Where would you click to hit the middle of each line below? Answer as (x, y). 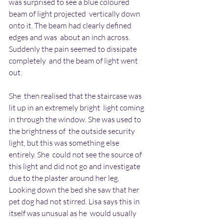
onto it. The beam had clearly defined (71, 25)
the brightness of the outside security (73, 131)
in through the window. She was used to (76, 119)
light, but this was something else (65, 143)
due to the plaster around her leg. (65, 178)
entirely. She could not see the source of (76, 154)
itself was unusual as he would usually (73, 213)
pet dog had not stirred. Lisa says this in (75, 201)
